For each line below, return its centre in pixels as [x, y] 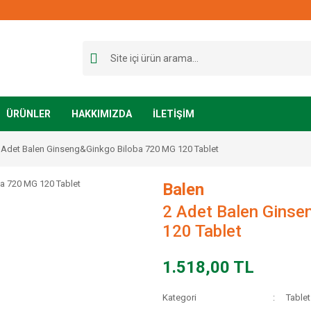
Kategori [179, 297]
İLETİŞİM [174, 114]
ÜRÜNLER [28, 114]
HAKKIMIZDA [102, 114]
